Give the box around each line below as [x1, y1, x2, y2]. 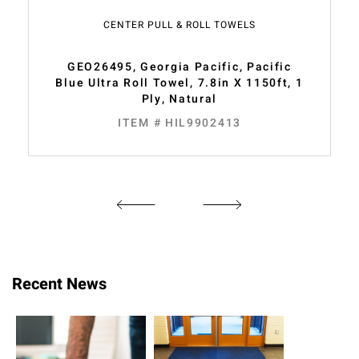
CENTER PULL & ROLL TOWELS [103, 18, 256, 33]
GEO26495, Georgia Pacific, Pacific [67, 58, 292, 76]
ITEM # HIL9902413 [118, 115, 241, 132]
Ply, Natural [141, 91, 218, 108]
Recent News [12, 272, 107, 296]
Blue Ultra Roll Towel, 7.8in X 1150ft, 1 [55, 75, 304, 92]
